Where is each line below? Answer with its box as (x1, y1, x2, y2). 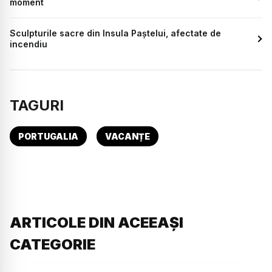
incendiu (10, 39, 47, 50)
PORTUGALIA (18, 131, 78, 142)
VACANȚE (105, 131, 150, 142)
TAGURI (10, 97, 64, 115)
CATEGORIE (10, 236, 95, 254)
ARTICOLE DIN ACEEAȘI (10, 214, 183, 232)
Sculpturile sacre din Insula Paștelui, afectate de (10, 28, 221, 39)
